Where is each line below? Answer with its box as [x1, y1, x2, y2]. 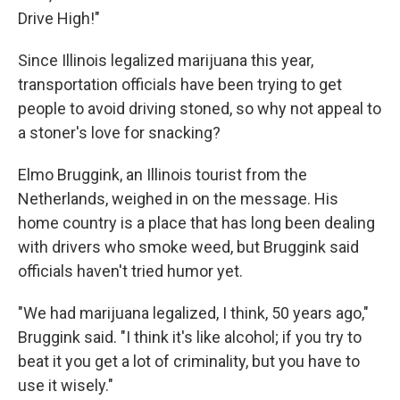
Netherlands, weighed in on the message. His [18, 189, 338, 208]
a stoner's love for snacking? [18, 123, 221, 142]
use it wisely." [18, 376, 113, 395]
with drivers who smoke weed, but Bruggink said [18, 237, 359, 256]
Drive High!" [18, 9, 100, 28]
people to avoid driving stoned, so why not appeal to [18, 99, 381, 118]
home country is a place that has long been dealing [18, 213, 375, 232]
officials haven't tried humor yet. [18, 262, 243, 280]
